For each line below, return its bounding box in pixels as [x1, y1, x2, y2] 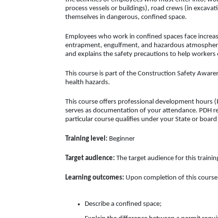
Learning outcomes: [65, 174, 124, 182]
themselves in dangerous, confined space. [65, 14, 187, 21]
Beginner [108, 135, 135, 143]
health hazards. [65, 79, 110, 86]
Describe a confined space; [85, 200, 162, 208]
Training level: [65, 135, 108, 143]
